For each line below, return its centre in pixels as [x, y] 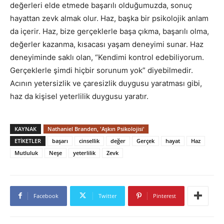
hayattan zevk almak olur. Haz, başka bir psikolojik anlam [109, 18]
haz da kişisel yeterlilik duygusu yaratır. [79, 96]
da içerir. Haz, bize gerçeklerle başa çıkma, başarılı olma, [109, 31]
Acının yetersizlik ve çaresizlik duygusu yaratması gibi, [106, 83]
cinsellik [89, 140]
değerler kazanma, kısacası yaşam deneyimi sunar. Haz [107, 44]
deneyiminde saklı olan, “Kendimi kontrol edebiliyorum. [107, 57]
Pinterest [164, 195]
